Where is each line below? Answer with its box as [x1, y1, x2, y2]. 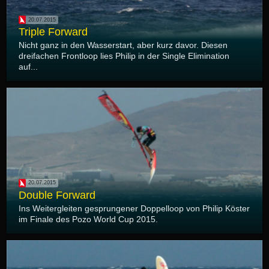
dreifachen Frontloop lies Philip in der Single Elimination [19, 51, 229, 61]
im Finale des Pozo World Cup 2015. [19, 214, 158, 224]
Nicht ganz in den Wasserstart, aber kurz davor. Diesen [19, 40, 228, 50]
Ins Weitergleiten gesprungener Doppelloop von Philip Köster [19, 203, 250, 213]
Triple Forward [19, 26, 88, 38]
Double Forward [19, 189, 95, 201]
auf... [19, 62, 38, 72]
